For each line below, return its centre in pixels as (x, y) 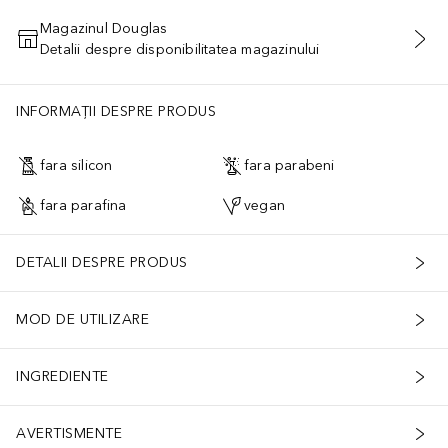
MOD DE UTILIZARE (82, 320)
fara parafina (83, 206)
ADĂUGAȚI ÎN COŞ (224, 49)
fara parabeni (289, 166)
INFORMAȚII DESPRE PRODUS (116, 111)
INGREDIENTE (62, 377)
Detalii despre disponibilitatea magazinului (180, 49)
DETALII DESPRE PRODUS (102, 263)
